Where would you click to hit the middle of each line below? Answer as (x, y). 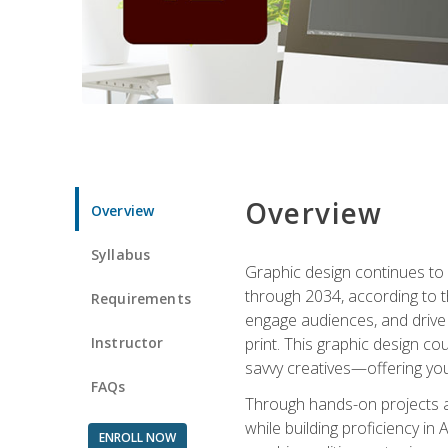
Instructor (127, 342)
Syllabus (121, 254)
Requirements (141, 298)
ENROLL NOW (137, 437)
